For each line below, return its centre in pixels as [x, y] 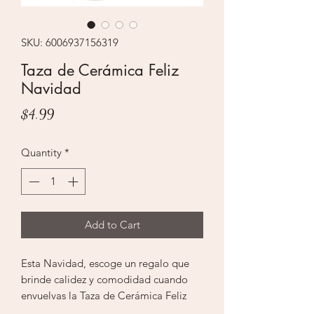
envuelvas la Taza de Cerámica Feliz [104, 296]
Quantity [41, 152]
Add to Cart [112, 225]
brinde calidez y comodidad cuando [104, 280]
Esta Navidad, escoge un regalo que [105, 264]
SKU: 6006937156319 [70, 42]
